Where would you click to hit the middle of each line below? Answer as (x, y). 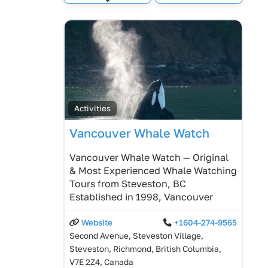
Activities (93, 109)
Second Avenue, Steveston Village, (136, 236)
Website (97, 223)
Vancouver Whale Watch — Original (149, 158)
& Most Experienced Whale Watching (153, 171)
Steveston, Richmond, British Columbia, (145, 249)
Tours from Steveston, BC (128, 184)
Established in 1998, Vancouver (141, 197)
